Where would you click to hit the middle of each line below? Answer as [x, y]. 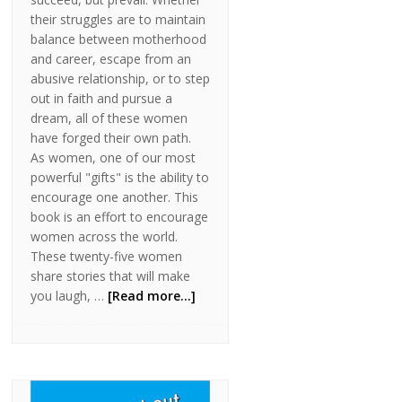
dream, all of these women [109, 118]
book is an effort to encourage [120, 217]
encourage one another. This [115, 197]
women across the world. [105, 237]
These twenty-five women [107, 257]
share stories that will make [111, 276]
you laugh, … [70, 296]
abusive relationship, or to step [121, 79]
